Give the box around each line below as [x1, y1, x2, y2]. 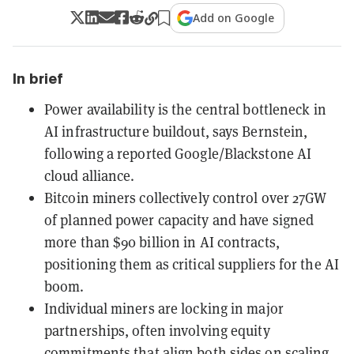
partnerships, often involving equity [44, 320, 270, 340]
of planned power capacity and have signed [44, 209, 314, 229]
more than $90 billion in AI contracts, [44, 232, 280, 251]
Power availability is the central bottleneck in [44, 99, 326, 119]
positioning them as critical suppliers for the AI [44, 254, 339, 273]
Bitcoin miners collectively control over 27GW [44, 187, 327, 207]
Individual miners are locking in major [44, 298, 284, 318]
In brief [13, 70, 63, 87]
